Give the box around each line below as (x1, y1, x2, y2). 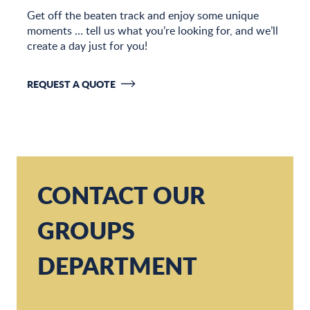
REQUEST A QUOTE (27, 76, 116, 91)
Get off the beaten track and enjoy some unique (27, 7, 259, 23)
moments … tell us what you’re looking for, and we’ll (27, 22, 278, 38)
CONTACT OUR (37, 177, 205, 212)
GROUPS (37, 212, 135, 247)
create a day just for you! (27, 37, 147, 53)
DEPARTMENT (37, 248, 197, 282)
